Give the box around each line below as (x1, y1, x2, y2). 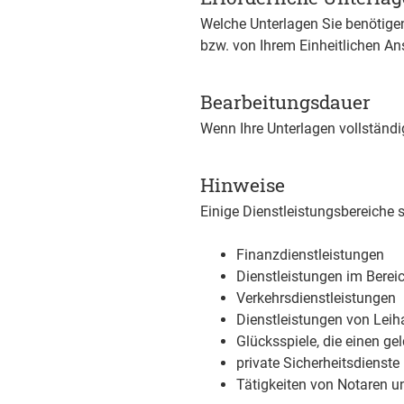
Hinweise (200, 172, 285, 197)
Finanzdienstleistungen (236, 246, 384, 263)
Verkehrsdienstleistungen (236, 289, 396, 307)
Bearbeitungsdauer (200, 89, 371, 115)
